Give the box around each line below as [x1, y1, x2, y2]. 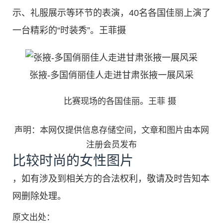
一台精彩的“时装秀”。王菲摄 [12, 25, 126, 35]
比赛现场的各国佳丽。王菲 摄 [47, 97, 176, 107]
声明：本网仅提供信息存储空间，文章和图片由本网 [14, 125, 209, 135]
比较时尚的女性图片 [12, 153, 133, 169]
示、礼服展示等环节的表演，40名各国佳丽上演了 [12, 7, 211, 18]
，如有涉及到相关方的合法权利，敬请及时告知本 [12, 174, 210, 184]
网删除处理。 [12, 191, 66, 202]
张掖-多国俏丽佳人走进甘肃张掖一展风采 [29, 70, 194, 81]
